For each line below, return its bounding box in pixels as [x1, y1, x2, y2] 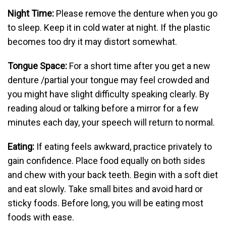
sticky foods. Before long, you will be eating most [8, 198, 203, 208]
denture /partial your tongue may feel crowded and [8, 75, 209, 85]
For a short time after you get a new [67, 61, 210, 71]
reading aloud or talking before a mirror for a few [8, 103, 199, 114]
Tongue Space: [8, 61, 67, 71]
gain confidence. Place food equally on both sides [8, 155, 205, 166]
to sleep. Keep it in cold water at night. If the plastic [8, 22, 210, 33]
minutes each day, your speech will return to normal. [8, 117, 215, 128]
